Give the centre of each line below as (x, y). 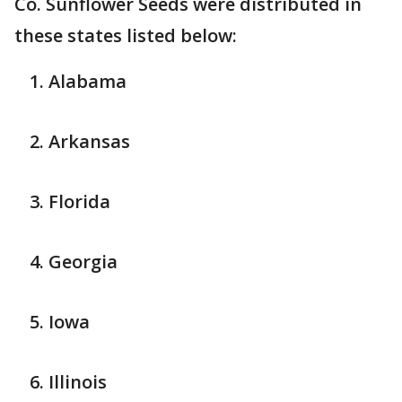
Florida (79, 202)
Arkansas (89, 142)
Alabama (87, 82)
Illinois (78, 382)
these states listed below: (128, 36)
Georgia (83, 262)
